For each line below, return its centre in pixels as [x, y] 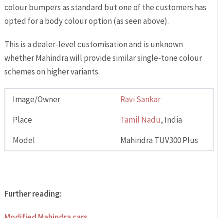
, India [171, 119]
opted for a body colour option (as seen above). [86, 21]
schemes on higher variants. [52, 71]
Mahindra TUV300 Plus [159, 140]
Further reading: [33, 193]
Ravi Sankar [140, 99]
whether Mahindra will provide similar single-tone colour [103, 58]
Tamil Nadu [140, 119]
